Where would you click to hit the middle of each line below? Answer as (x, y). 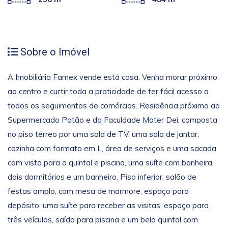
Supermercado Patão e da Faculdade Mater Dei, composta (112, 120)
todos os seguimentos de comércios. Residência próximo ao (114, 106)
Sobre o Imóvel (54, 52)
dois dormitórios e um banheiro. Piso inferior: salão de (102, 177)
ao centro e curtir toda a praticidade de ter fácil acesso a (108, 92)
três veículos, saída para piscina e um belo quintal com (103, 220)
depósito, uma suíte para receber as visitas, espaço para (108, 206)
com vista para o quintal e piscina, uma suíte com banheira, (111, 163)
